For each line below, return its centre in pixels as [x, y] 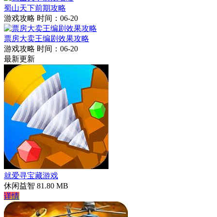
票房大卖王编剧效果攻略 [46, 39]
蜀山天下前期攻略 [35, 8]
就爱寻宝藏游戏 [31, 176]
